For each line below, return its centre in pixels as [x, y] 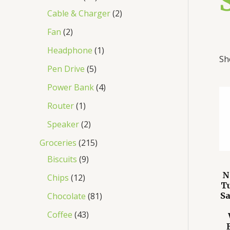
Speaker [63, 124]
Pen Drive [66, 69]
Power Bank [71, 87]
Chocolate [66, 196]
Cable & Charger [79, 13]
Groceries [58, 142]
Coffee [60, 214]
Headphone [70, 50]
